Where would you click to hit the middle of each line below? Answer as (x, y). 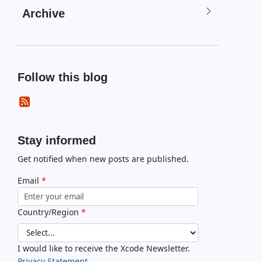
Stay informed (56, 140)
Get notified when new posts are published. (103, 159)
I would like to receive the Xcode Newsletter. (104, 248)
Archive (43, 13)
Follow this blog (62, 77)
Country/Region (49, 212)
